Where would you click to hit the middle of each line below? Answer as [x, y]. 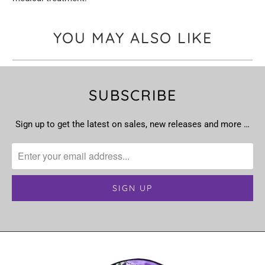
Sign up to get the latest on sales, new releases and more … [132, 124]
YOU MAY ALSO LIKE [132, 38]
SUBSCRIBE [132, 95]
